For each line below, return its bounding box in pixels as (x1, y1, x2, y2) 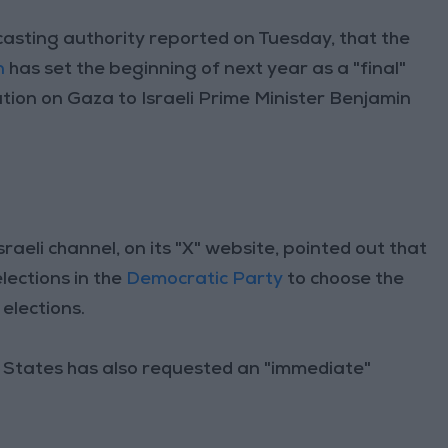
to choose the (283, 270, 405, 289)
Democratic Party (126, 270, 284, 289)
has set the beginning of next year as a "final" (5, 60, 407, 79)
